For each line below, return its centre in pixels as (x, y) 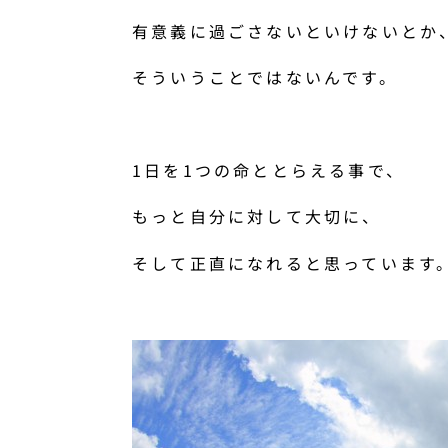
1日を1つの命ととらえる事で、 (268, 170)
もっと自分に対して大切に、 (257, 216)
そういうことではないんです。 (265, 77)
